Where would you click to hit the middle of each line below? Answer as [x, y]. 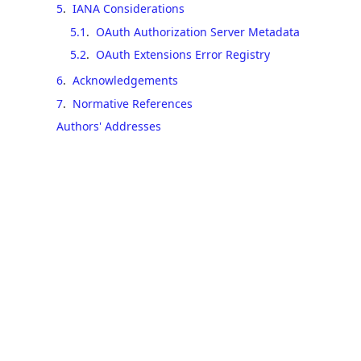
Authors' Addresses [109, 126]
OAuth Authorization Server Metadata [197, 31]
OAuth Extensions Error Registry [183, 54]
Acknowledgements [125, 80]
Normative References [133, 103]
